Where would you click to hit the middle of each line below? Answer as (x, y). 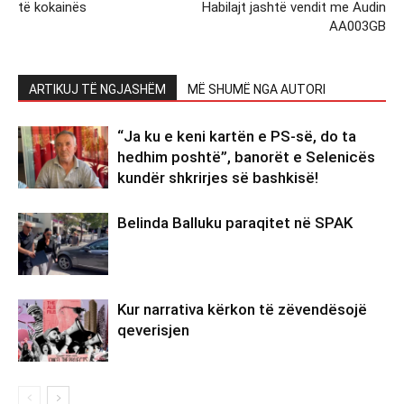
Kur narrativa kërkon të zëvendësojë (242, 309)
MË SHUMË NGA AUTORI (257, 89)
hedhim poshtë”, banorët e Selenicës (246, 156)
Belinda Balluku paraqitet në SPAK (235, 222)
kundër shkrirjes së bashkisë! (218, 177)
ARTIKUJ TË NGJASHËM (97, 89)
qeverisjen (153, 330)
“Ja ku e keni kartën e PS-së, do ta (237, 136)
